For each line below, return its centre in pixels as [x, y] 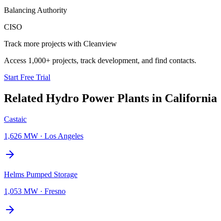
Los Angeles [64, 136]
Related [25, 98]
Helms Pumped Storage [41, 174]
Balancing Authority [36, 10]
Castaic [15, 119]
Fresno [55, 191]
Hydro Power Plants [97, 98]
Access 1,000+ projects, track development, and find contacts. [100, 60]
